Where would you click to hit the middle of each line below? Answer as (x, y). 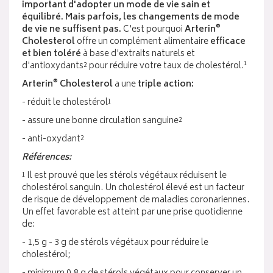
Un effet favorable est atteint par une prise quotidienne (132, 212)
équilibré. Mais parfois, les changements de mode (131, 17)
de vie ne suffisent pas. (72, 30)
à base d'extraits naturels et (138, 54)
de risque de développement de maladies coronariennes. (136, 200)
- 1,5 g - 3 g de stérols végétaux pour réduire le (115, 243)
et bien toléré (51, 54)
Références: (47, 158)
